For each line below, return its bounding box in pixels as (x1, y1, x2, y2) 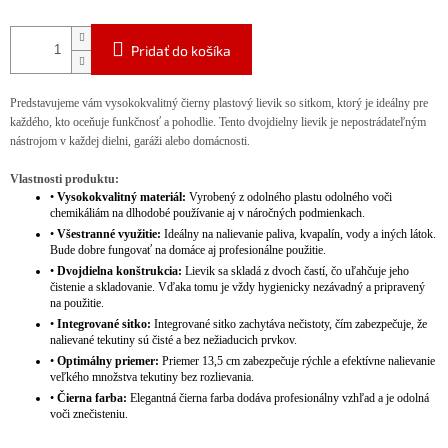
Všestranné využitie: (57, 227, 161, 242)
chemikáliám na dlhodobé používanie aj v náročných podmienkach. (50, 206, 365, 221)
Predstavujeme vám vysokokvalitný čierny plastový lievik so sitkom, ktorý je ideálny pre (10, 96, 428, 111)
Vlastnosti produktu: (10, 172, 119, 187)
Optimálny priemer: (57, 354, 159, 369)
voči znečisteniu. (50, 407, 128, 422)
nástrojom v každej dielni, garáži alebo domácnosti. (10, 134, 250, 149)
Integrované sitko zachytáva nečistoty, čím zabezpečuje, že (151, 317, 427, 332)
